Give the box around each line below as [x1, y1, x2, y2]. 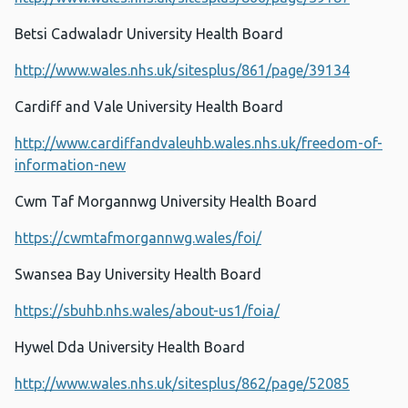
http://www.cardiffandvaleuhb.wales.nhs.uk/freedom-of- [15, 135, 382, 152]
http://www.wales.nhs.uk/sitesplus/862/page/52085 [15, 375, 350, 393]
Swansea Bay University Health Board [15, 266, 261, 283]
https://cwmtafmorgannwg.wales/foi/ [15, 229, 261, 247]
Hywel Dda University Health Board [15, 339, 245, 356]
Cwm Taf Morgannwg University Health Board [15, 193, 317, 210]
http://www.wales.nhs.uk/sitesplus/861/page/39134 [15, 62, 350, 79]
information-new [15, 157, 126, 174]
